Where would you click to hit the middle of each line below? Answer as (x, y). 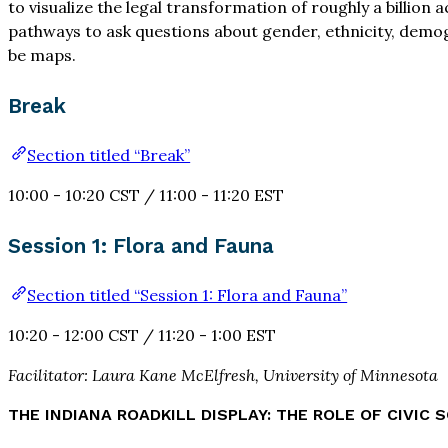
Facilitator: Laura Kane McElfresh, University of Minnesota (223, 375)
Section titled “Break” (109, 155)
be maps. (42, 55)
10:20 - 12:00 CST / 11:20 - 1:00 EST (142, 335)
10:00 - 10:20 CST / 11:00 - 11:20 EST (146, 195)
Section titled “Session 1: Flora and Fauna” (187, 295)
